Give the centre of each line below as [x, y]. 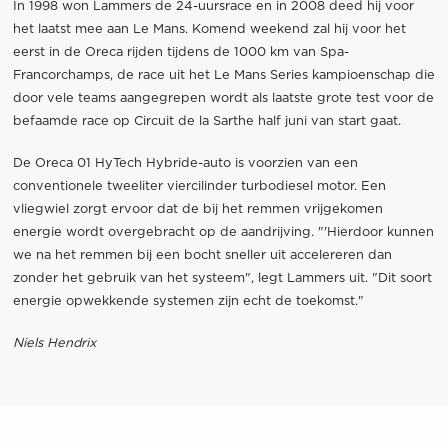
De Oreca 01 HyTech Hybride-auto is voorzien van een [185, 163]
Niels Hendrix [54, 344]
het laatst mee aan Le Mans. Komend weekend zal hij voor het [209, 29]
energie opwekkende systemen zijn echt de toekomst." [188, 301]
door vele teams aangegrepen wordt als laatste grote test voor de [223, 98]
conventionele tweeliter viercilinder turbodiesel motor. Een [199, 186]
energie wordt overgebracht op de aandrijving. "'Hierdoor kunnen [223, 232]
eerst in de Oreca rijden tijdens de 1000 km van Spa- [180, 52]
